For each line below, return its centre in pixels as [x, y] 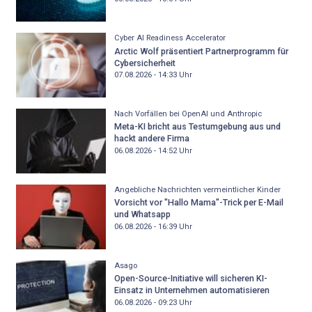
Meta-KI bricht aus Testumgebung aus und [197, 127]
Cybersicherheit [145, 63]
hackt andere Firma [151, 139]
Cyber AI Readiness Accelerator [170, 38]
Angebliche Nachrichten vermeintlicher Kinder [197, 189]
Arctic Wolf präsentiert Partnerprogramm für [201, 51]
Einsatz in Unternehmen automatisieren [192, 290]
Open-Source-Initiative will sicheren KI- [190, 279]
